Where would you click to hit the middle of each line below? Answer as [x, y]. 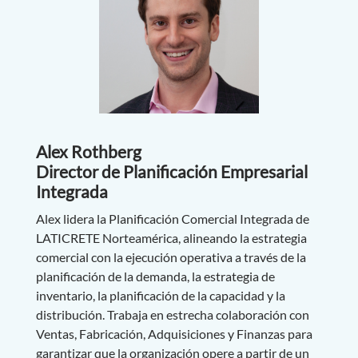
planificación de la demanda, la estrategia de [155, 276]
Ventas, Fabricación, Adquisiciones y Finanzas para [174, 333]
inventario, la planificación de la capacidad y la [160, 295]
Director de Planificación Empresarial [171, 171]
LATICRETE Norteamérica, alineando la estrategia [171, 237]
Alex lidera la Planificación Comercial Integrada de [172, 218]
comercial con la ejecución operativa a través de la [171, 257]
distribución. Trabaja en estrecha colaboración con [172, 314]
